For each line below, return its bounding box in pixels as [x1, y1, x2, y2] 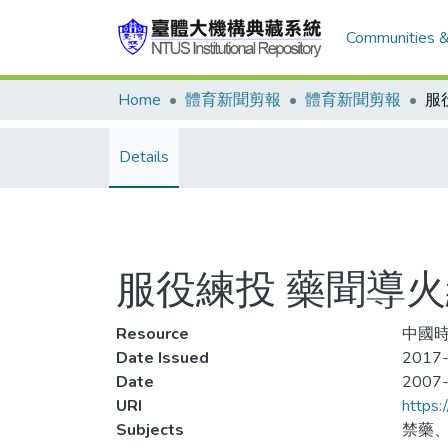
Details [119, 146, 169, 168]
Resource [116, 323, 189, 345]
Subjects [116, 419, 184, 441]
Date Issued [116, 347, 209, 369]
